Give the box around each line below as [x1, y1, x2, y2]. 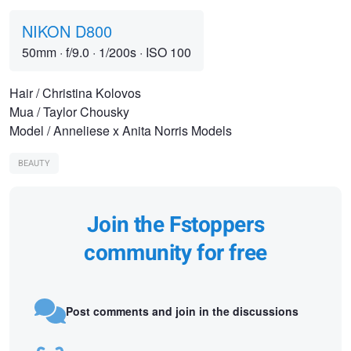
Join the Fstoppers [86, 209, 265, 242]
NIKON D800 [22, 20, 112, 43]
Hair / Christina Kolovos [9, 84, 141, 103]
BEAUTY [18, 157, 50, 171]
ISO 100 [143, 43, 191, 62]
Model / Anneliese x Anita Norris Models [9, 121, 232, 140]
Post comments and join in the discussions [66, 302, 299, 319]
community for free [84, 237, 267, 270]
